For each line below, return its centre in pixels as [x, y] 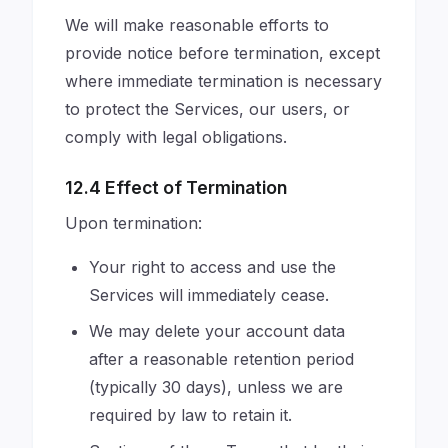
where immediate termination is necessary [223, 81]
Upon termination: [133, 223]
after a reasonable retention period [221, 359]
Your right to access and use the [212, 267]
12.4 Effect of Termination [176, 187]
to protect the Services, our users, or [207, 109]
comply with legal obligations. [176, 137]
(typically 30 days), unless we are [216, 387]
